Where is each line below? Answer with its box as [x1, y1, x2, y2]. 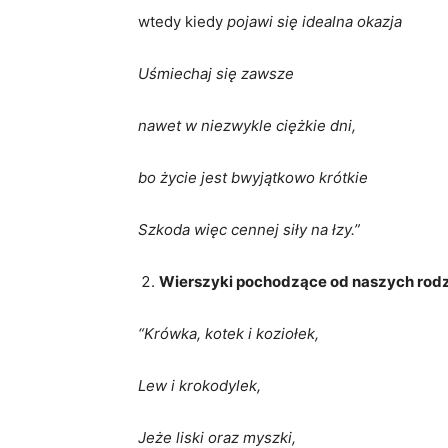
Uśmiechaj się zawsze [138, 64, 294, 83]
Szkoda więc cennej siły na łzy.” [138, 220, 360, 239]
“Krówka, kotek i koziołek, [138, 324, 319, 343]
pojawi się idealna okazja [223, 12, 402, 31]
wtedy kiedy [138, 12, 223, 31]
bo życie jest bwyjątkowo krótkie [138, 168, 368, 187]
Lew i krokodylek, [138, 376, 261, 395]
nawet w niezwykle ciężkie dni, [138, 116, 356, 135]
